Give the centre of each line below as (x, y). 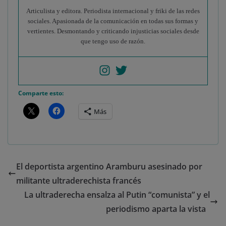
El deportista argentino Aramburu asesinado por (109, 167)
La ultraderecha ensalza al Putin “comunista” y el (117, 195)
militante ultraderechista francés (79, 181)
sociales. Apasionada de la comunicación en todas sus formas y (113, 21)
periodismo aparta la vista (158, 209)
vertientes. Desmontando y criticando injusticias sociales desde (113, 31)
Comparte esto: (41, 93)
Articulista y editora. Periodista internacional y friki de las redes (113, 11)
